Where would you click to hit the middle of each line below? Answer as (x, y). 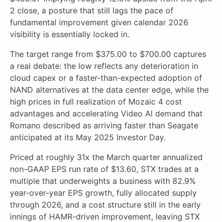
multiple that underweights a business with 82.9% (103, 181)
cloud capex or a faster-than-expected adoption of (106, 78)
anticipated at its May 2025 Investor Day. (88, 137)
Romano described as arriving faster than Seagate (104, 125)
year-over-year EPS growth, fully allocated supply (103, 193)
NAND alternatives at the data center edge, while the (109, 89)
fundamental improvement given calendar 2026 (99, 22)
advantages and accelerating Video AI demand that (106, 113)
